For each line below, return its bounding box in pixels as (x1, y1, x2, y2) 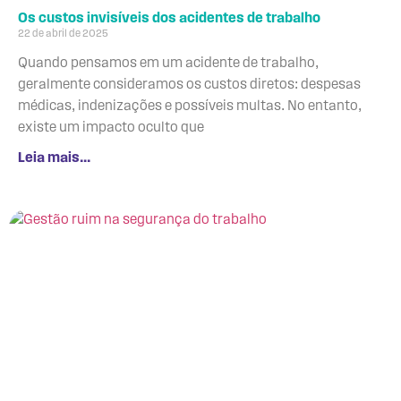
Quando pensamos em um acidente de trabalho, (18, 55, 319, 71)
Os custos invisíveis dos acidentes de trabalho (18, 11, 320, 26)
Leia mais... (18, 150, 90, 166)
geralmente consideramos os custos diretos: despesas (18, 77, 361, 92)
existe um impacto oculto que (18, 120, 204, 135)
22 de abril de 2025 (18, 28, 108, 39)
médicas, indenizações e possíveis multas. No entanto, (18, 98, 362, 114)
